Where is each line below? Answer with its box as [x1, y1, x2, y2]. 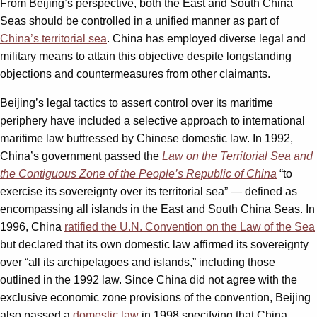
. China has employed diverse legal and [107, 33, 306, 45]
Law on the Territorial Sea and [162, 150, 313, 163]
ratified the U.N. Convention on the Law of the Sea [64, 221, 315, 234]
